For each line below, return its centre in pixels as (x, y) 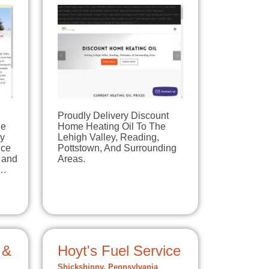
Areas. (71, 159)
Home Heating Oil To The (112, 127)
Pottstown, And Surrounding (117, 148)
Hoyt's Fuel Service (119, 251)
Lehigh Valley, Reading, (108, 138)
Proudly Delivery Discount (113, 116)
